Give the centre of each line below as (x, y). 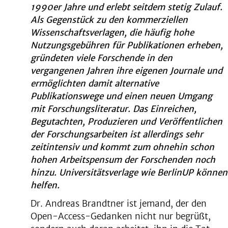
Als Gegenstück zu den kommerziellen (109, 20)
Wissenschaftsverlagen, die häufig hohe (112, 33)
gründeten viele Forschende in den (102, 58)
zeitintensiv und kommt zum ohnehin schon (122, 147)
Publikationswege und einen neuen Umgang (121, 96)
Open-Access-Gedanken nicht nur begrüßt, (121, 216)
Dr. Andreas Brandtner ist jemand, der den (119, 204)
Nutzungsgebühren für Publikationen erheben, (127, 45)
